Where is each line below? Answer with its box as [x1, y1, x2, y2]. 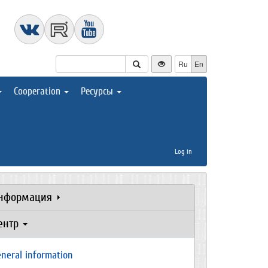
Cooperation [14, 86, 63, 97]
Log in [175, 147, 192, 156]
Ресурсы [81, 86, 115, 97]
